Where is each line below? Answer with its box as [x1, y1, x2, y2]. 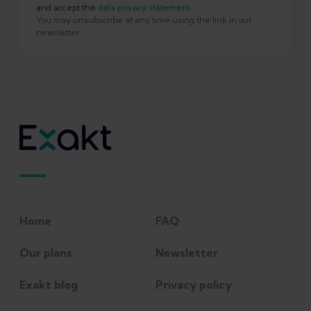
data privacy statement [98, 2, 190, 13]
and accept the [36, 2, 98, 13]
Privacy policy [155, 278, 232, 292]
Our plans [19, 246, 72, 260]
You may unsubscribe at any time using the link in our [36, 15, 252, 26]
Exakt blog [19, 278, 78, 292]
